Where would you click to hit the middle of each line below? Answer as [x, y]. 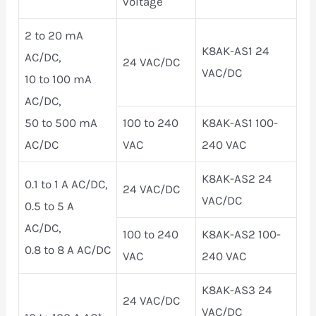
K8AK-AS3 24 [237, 290]
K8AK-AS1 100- [240, 123]
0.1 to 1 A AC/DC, [67, 184]
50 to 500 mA [61, 123]
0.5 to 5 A [50, 206]
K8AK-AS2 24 [237, 179]
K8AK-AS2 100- [242, 235]
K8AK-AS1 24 [236, 51]
